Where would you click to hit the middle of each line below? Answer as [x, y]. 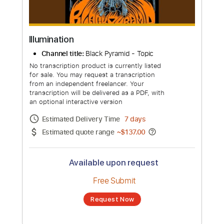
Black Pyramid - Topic [133, 84]
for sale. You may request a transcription [102, 108]
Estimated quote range [86, 171]
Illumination [57, 69]
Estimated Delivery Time [91, 157]
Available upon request [126, 206]
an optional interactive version [84, 138]
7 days [150, 157]
